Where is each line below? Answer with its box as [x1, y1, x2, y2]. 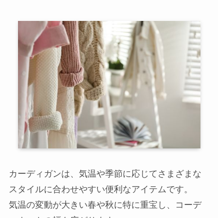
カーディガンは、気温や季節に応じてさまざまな [8, 169, 201, 179]
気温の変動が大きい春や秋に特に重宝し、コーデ [8, 200, 201, 210]
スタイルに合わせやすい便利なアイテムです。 [8, 184, 193, 195]
